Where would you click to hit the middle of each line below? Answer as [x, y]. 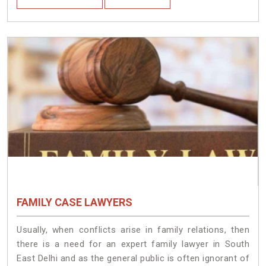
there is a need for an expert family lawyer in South [133, 244]
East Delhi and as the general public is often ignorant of [133, 258]
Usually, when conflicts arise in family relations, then [133, 229]
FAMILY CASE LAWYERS [75, 202]
